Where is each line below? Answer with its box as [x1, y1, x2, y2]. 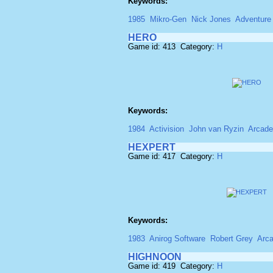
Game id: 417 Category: [128, 152, 217, 161]
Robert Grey [210, 234, 253, 243]
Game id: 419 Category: [128, 261, 217, 271]
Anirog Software [149, 234, 205, 243]
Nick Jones [191, 15, 231, 24]
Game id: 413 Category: [128, 42, 217, 51]
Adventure [235, 15, 271, 24]
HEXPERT [128, 142, 175, 152]
